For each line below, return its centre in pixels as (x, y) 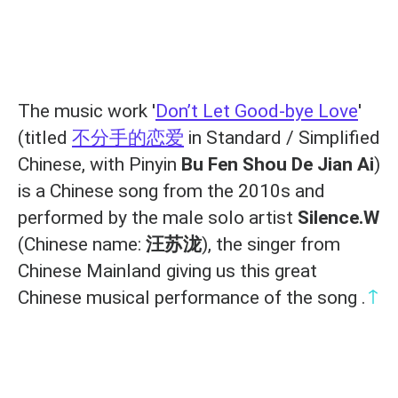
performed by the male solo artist (158, 218)
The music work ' (87, 111)
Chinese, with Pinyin (99, 165)
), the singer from (271, 245)
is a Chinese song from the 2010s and (171, 191)
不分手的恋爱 (128, 138)
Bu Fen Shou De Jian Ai (278, 165)
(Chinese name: (82, 245)
